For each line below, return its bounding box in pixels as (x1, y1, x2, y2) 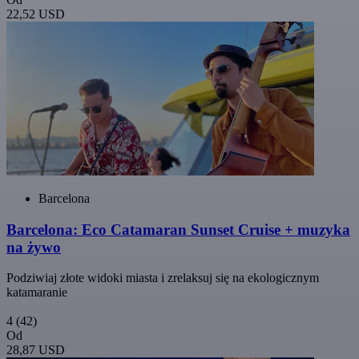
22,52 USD (6, 7, 65, 21)
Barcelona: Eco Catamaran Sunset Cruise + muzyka (6, 220, 350, 238)
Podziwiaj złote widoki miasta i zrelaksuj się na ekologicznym (6, 271, 319, 285)
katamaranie (6, 285, 67, 300)
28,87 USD (6, 343, 65, 357)
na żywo (6, 238, 61, 256)
